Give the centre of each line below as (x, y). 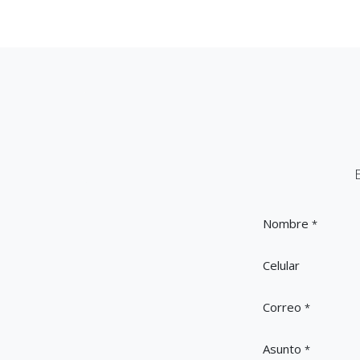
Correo (282, 307)
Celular (281, 266)
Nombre (286, 224)
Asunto (282, 349)
